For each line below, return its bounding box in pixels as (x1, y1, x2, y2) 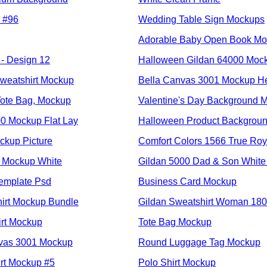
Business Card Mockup (138, 176, 237, 187)
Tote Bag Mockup (138, 216, 212, 227)
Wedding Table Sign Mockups (138, 14, 265, 24)
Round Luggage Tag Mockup (138, 237, 260, 247)
